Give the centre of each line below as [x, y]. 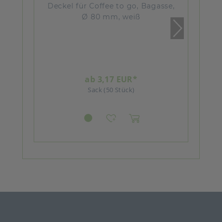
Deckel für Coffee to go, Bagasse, [111, 6]
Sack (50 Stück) [111, 90]
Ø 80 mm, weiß [111, 17]
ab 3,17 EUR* [111, 80]
